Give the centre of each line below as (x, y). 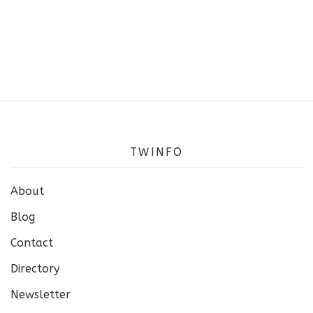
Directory (35, 269)
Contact (32, 243)
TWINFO (156, 152)
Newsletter (41, 294)
